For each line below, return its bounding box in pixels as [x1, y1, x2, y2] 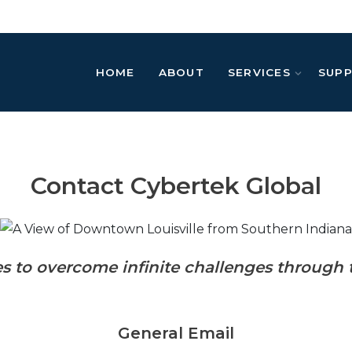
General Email [118, 324, 234, 343]
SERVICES [227, 66, 291, 79]
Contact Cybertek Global [31, 171, 321, 200]
